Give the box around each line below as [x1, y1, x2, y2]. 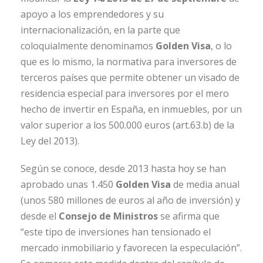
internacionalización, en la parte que [21, 23, 180, 37]
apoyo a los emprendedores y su [21, 8, 164, 21]
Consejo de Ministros [59, 210, 158, 223]
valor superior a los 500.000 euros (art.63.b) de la [21, 119, 234, 132]
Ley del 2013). [21, 134, 79, 148]
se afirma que [158, 210, 220, 223]
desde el [21, 210, 59, 223]
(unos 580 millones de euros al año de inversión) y [21, 194, 240, 207]
